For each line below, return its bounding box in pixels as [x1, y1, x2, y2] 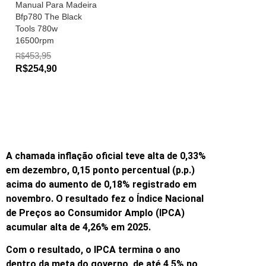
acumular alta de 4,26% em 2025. [6, 221, 153, 233]
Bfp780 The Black [15, 12, 82, 22]
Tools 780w [15, 24, 58, 34]
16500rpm [15, 36, 54, 46]
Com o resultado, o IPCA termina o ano [6, 244, 180, 256]
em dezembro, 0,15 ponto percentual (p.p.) [6, 164, 195, 176]
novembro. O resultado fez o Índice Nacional [6, 192, 204, 204]
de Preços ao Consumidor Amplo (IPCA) [6, 207, 185, 218]
